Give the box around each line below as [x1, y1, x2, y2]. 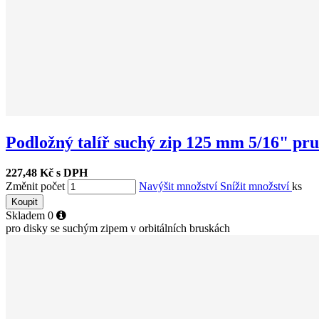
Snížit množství [220, 179, 292, 192]
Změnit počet [6, 179, 65, 192]
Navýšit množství [139, 179, 220, 192]
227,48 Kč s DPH [6, 166, 88, 179]
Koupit [11, 196, 38, 207]
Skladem [6, 209, 48, 221]
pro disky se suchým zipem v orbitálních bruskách [6, 221, 230, 234]
